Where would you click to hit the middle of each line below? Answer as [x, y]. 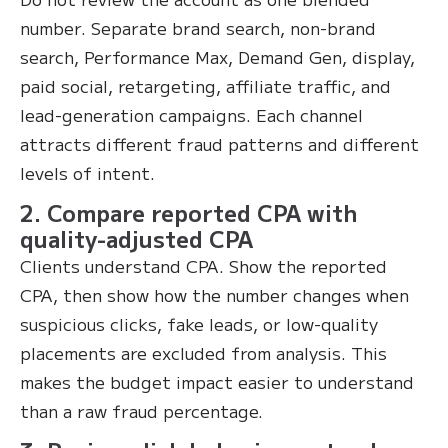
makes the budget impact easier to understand [217, 381]
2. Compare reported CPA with [188, 211]
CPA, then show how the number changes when [214, 294]
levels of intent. [87, 172]
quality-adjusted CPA [136, 237]
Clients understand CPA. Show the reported [203, 265]
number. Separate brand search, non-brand [198, 27]
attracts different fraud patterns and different [219, 143]
